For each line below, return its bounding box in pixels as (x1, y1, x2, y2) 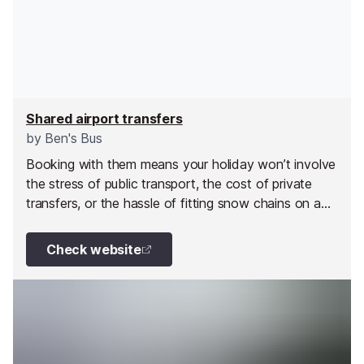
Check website (46, 240, 141, 258)
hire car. (26, 214, 76, 231)
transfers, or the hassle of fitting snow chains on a (26, 194, 321, 211)
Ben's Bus (41, 129, 102, 146)
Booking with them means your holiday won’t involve (26, 155, 336, 172)
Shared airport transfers (26, 110, 183, 128)
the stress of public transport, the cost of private (26, 175, 313, 192)
